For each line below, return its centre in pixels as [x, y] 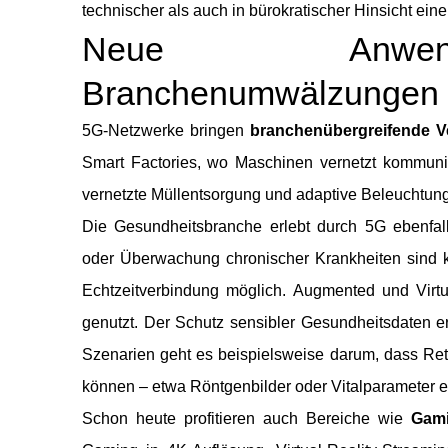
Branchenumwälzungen [260, 93]
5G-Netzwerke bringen [166, 131]
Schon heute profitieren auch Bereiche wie [246, 419]
